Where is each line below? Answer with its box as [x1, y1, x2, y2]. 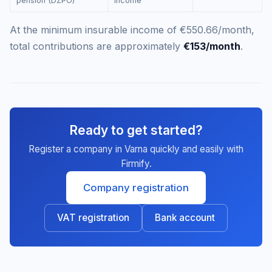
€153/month [183, 40, 240, 52]
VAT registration [57, 212, 129, 223]
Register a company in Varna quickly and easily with [29, 143, 243, 155]
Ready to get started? [69, 123, 203, 138]
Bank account [155, 212, 215, 223]
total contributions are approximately [10, 40, 183, 52]
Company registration [83, 182, 189, 194]
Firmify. [120, 158, 152, 169]
